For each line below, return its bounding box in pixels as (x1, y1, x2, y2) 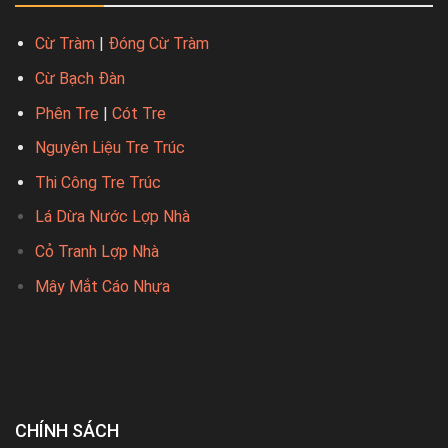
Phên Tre (35, 103, 99, 123)
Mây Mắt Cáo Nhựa (35, 276, 170, 296)
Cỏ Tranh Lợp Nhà (35, 241, 159, 261)
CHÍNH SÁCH (15, 420, 119, 442)
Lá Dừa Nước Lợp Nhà (35, 207, 190, 227)
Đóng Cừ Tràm (108, 34, 209, 54)
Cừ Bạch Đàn (35, 68, 125, 88)
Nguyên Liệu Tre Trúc (35, 138, 185, 158)
